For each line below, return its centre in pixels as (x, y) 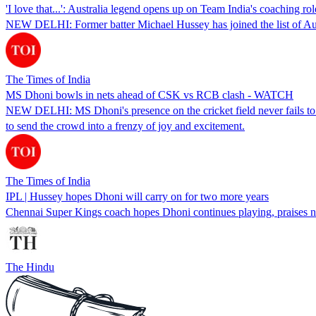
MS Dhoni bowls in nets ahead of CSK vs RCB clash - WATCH (150, 95)
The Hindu (30, 267)
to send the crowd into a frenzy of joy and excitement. (125, 126)
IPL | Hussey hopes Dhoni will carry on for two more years (137, 196)
